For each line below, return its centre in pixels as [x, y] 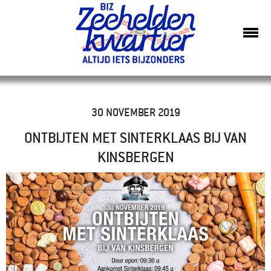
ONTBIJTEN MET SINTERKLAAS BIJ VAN [135, 137]
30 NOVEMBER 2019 [135, 112]
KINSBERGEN [135, 156]
